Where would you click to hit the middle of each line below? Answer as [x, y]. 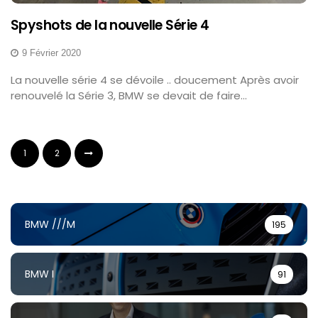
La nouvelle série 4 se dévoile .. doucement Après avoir [155, 79]
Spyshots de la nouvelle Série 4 [110, 25]
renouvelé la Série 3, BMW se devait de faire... [129, 95]
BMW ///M [50, 224]
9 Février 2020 [51, 53]
